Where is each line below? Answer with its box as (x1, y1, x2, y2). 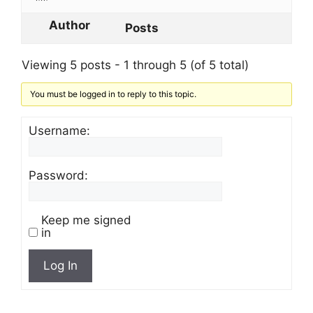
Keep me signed (41, 213, 131, 227)
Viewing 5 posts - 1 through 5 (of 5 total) (22, 58, 249, 72)
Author (48, 18, 90, 32)
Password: (29, 168, 88, 182)
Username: (29, 124, 90, 138)
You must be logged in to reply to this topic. (30, 89, 197, 99)
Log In (43, 259, 78, 272)
